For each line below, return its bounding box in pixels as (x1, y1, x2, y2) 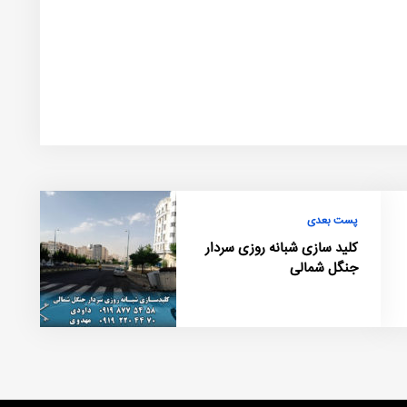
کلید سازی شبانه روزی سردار (205, 237, 358, 259)
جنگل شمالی (290, 257, 358, 279)
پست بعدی (307, 212, 358, 230)
